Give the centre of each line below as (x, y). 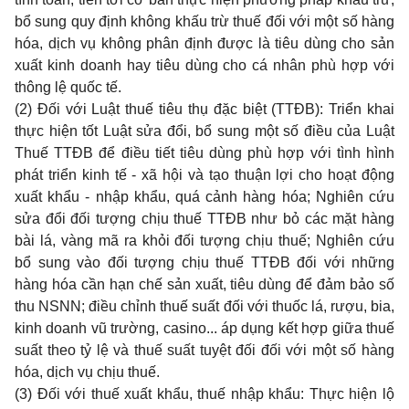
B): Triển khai (350, 109)
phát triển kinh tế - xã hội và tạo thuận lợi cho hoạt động (204, 175)
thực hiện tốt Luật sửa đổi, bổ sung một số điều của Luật (204, 131)
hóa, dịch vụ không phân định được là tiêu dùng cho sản (204, 43)
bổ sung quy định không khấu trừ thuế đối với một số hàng (204, 21)
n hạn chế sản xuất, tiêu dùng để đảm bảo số (246, 284)
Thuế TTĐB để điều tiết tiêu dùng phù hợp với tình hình (204, 153)
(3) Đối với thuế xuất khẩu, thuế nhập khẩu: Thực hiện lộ (204, 394)
